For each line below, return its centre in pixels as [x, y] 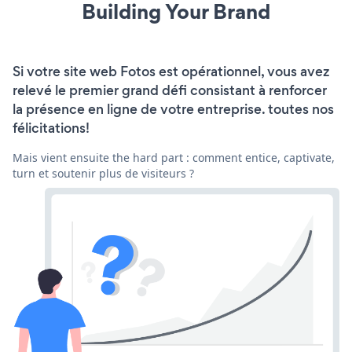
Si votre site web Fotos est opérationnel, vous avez [171, 71]
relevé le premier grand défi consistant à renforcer [170, 90]
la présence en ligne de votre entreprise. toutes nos [173, 109]
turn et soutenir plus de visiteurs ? [103, 173]
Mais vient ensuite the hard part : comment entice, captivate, [174, 157]
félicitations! [51, 128]
